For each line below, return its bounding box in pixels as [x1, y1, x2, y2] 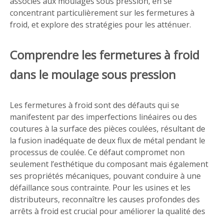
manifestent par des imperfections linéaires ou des [10, 111, 197, 122]
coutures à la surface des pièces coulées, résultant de [10, 123, 205, 134]
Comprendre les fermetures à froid [10, 47, 199, 63]
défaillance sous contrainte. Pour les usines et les [10, 182, 191, 193]
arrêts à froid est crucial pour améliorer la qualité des [10, 206, 205, 217]
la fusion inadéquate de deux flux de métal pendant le [10, 135, 205, 146]
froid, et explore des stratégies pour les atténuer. [10, 19, 191, 30]
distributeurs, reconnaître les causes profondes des [10, 194, 200, 205]
